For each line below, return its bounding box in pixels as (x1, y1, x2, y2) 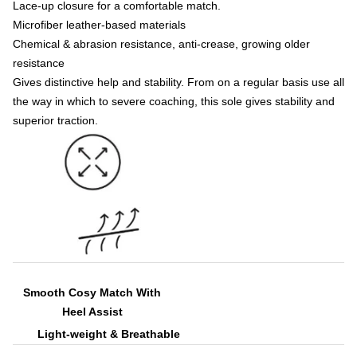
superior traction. (13, 114, 98, 127)
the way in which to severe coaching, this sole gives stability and (13, 95, 335, 108)
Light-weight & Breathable (37, 328, 181, 340)
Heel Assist (61, 305, 123, 318)
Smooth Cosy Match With (23, 286, 162, 299)
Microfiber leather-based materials (13, 18, 186, 31)
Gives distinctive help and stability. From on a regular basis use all (13, 76, 344, 88)
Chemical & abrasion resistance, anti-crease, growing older (13, 37, 310, 50)
